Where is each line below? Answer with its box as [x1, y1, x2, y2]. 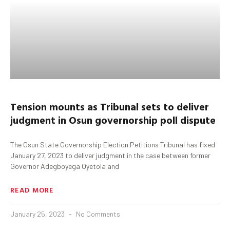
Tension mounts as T [10, 98, 106, 114]
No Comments [74, 209, 120, 218]
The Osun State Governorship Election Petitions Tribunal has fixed [10, 140, 215, 149]
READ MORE [10, 184, 54, 195]
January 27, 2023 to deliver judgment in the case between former [10, 150, 210, 160]
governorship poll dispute [92, 111, 216, 127]
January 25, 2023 [10, 209, 66, 218]
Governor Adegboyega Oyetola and [10, 161, 119, 170]
